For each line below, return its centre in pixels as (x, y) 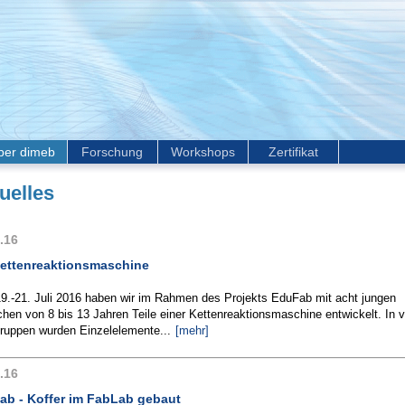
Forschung (112, 152)
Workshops (202, 152)
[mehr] (192, 330)
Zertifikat (293, 152)
